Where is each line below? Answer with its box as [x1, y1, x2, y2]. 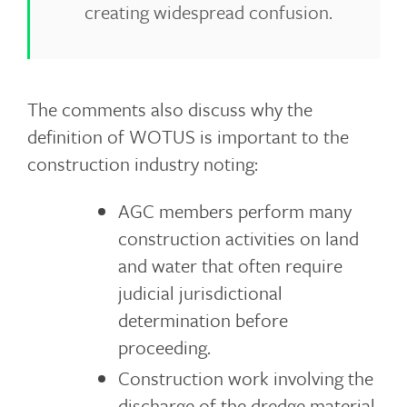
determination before [117, 306, 288, 333]
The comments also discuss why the [27, 95, 313, 123]
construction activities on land [117, 224, 359, 252]
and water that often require [117, 252, 342, 279]
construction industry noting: [27, 150, 258, 177]
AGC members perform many [117, 197, 352, 224]
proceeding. [117, 333, 211, 361]
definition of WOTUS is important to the [27, 123, 349, 150]
